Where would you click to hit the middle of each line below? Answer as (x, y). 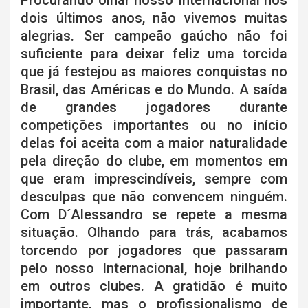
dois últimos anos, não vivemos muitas (154, 18)
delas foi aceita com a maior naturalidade (154, 143)
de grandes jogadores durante (154, 108)
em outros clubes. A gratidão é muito (154, 286)
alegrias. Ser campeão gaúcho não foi (154, 36)
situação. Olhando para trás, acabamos (154, 233)
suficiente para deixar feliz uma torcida (154, 54)
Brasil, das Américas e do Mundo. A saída (154, 90)
